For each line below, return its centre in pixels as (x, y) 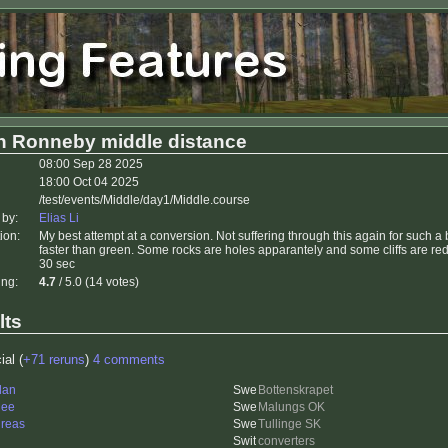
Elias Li (59, 218)
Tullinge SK (289, 424)
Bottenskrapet (295, 390)
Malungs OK (291, 407)
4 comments (129, 360)
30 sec (57, 264)
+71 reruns (54, 360)
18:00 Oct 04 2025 (89, 182)
